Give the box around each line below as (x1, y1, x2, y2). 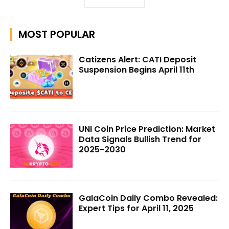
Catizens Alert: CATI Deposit (79, 53, 197, 65)
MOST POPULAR (18, 27, 95, 41)
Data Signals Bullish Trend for (79, 133, 202, 145)
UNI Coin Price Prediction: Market (79, 123, 216, 135)
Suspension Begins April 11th (79, 63, 195, 76)
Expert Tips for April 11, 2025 (79, 202, 194, 215)
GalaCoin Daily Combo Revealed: (79, 192, 218, 204)
